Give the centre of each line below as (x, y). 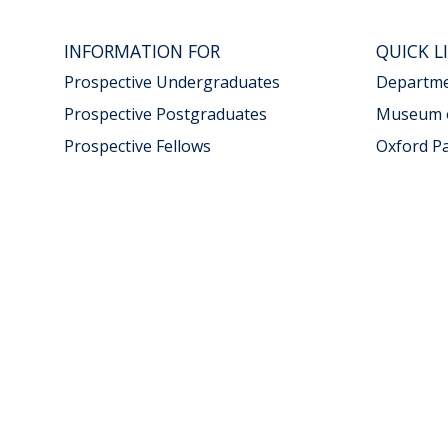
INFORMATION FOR (142, 51)
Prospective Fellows (137, 146)
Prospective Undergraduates (172, 82)
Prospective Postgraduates (165, 114)
